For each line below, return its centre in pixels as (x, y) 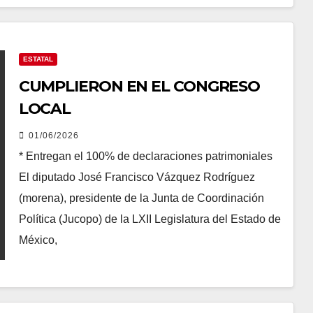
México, (38, 240)
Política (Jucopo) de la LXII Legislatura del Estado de (150, 219)
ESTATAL (38, 59)
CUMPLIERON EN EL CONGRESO (139, 86)
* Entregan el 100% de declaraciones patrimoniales (145, 156)
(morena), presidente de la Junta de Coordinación (141, 198)
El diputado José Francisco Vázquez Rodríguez (137, 177)
